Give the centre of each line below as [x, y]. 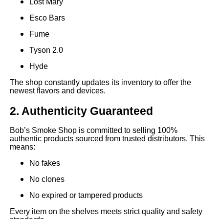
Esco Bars [47, 18]
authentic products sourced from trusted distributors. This [107, 138]
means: [22, 147]
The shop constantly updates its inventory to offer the [100, 82]
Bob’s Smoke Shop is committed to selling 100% [94, 130]
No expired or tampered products [86, 195]
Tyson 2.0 [46, 50]
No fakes [45, 163]
